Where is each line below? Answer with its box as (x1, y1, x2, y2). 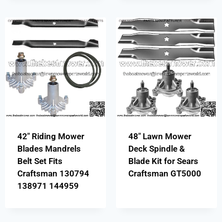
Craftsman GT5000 (128, 168, 201, 179)
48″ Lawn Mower (128, 131, 191, 142)
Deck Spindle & (128, 144, 185, 154)
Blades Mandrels (17, 144, 81, 154)
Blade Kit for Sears (128, 156, 198, 166)
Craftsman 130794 (17, 168, 89, 179)
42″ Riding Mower (17, 131, 84, 142)
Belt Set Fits (17, 156, 62, 166)
